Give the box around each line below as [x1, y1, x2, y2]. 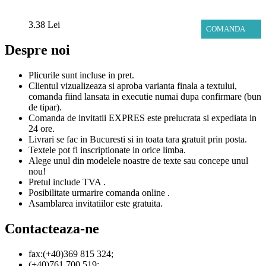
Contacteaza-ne [5, 221, 99, 237]
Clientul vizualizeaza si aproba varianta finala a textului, [28, 81, 237, 91]
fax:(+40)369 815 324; [28, 249, 113, 259]
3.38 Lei [28, 20, 60, 30]
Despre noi [5, 42, 70, 58]
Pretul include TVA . [28, 177, 106, 188]
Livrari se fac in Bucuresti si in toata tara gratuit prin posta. [28, 134, 247, 145]
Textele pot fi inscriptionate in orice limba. [28, 145, 186, 156]
